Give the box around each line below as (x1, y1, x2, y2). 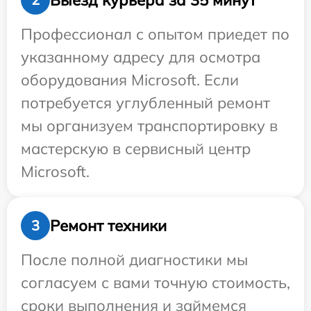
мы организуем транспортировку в (21, 116, 278, 136)
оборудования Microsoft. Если (21, 70, 239, 90)
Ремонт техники (50, 215, 167, 235)
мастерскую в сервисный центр (21, 139, 251, 159)
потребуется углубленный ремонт (21, 93, 270, 113)
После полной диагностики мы (21, 250, 248, 270)
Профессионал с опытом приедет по (21, 24, 289, 44)
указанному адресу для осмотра (21, 47, 260, 67)
